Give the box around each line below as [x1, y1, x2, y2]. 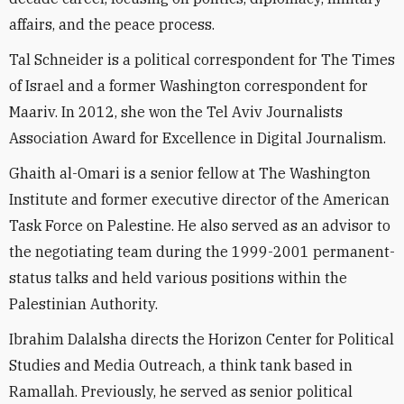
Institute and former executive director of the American [9, 190, 390, 208]
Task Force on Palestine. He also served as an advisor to [9, 216, 390, 234]
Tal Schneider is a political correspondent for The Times [9, 50, 395, 69]
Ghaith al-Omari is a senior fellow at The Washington [9, 164, 371, 182]
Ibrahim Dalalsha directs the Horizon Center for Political [9, 330, 394, 348]
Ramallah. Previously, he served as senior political [9, 382, 353, 400]
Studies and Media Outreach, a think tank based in [9, 356, 353, 374]
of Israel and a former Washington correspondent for [9, 77, 368, 95]
